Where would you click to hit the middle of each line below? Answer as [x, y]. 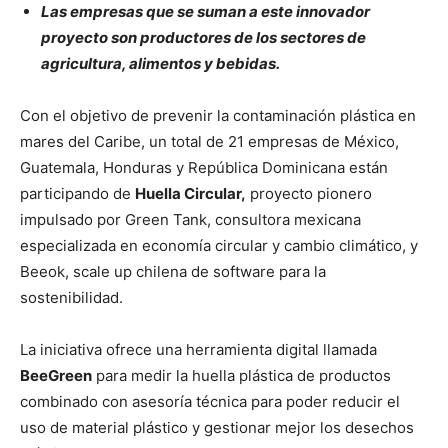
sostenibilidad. [71, 298]
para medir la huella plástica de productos [241, 376]
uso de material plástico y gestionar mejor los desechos [217, 428]
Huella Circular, [190, 194]
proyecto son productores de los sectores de [203, 38]
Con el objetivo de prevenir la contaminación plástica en [218, 116]
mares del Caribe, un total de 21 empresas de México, [209, 142]
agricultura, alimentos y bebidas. [160, 64]
